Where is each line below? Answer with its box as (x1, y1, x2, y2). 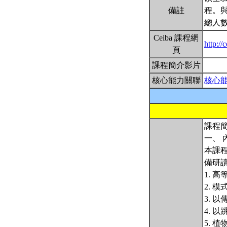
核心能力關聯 (152, 76, 201, 85)
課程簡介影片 (152, 61, 201, 69)
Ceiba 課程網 (154, 33, 199, 42)
